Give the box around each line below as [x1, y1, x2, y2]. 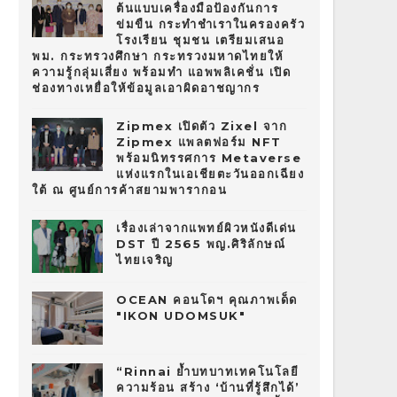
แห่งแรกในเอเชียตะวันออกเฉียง [116, 167, 304, 182]
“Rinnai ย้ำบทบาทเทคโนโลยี [116, 364, 299, 379]
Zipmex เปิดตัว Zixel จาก [116, 119, 287, 134]
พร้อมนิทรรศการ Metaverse [116, 151, 301, 166]
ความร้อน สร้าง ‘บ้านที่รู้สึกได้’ [116, 380, 300, 395]
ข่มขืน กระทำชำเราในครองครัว [116, 17, 305, 32]
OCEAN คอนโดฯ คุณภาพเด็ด [116, 292, 298, 307]
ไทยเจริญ [116, 253, 174, 268]
